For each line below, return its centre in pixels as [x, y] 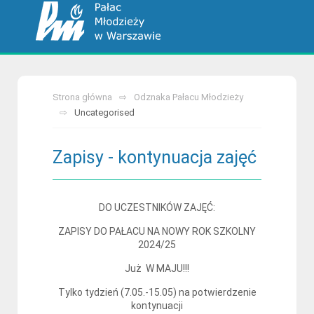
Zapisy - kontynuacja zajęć [155, 157]
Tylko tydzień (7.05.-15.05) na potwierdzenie [157, 292]
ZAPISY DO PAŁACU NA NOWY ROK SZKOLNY [157, 231]
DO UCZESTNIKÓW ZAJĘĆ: [157, 207]
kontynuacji [157, 306]
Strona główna [82, 97]
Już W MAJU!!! [157, 268]
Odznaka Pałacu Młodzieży [189, 97]
